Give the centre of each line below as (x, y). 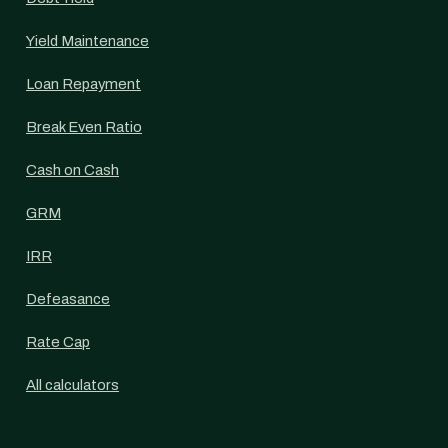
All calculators (72, 385)
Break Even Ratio (84, 127)
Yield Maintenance (87, 41)
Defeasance (68, 299)
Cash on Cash (72, 170)
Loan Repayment (83, 84)
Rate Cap (58, 342)
